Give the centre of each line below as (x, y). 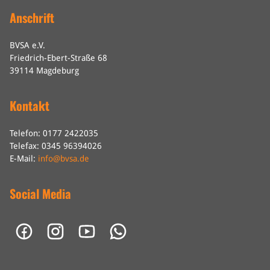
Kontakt (30, 105)
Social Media (40, 193)
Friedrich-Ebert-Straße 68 (58, 58)
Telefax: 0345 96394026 (56, 146)
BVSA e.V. (27, 45)
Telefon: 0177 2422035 (54, 133)
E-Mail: (24, 159)
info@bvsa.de (64, 159)
